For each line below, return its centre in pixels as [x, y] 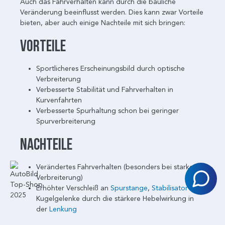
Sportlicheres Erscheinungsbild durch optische [110, 68]
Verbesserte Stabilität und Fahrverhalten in [105, 89]
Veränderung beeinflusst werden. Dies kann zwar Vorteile [112, 12]
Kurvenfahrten [59, 100]
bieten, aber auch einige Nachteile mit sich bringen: [103, 23]
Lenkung [63, 209]
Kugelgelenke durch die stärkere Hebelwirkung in [115, 198]
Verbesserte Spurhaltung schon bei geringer [107, 110]
